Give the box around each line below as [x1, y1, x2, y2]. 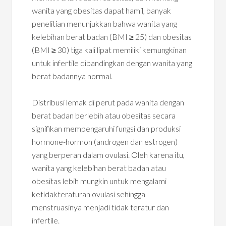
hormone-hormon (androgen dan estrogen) [32, 137, 178, 146]
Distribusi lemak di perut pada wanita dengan [32, 97, 185, 107]
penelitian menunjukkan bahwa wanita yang [32, 19, 178, 28]
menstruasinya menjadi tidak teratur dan [32, 202, 169, 212]
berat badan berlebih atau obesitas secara [32, 110, 176, 120]
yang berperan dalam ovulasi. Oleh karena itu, [32, 150, 185, 159]
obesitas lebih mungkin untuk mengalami [32, 176, 167, 186]
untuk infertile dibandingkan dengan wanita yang [32, 58, 193, 68]
